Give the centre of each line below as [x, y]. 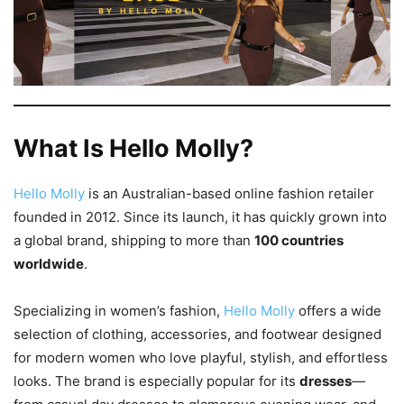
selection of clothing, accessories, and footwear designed [197, 335]
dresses [326, 381]
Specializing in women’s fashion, [119, 311]
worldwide [49, 264]
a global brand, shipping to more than [134, 241]
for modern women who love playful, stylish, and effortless [201, 358]
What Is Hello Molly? [133, 149]
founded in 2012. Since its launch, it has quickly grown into [200, 217]
